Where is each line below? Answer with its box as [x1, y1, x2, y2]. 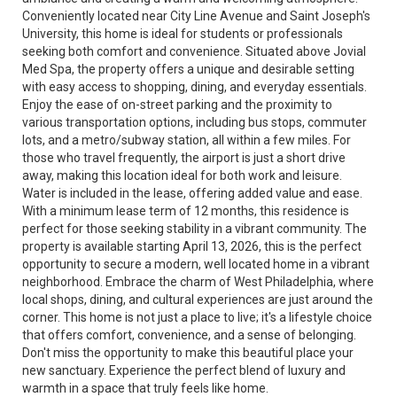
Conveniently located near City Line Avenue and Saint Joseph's [22, 9, 370, 23]
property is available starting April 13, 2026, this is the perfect [22, 239, 362, 253]
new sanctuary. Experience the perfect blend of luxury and [22, 363, 346, 378]
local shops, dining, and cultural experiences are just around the [22, 292, 373, 307]
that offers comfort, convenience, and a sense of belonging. [22, 328, 356, 342]
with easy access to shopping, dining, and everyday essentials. [22, 80, 367, 94]
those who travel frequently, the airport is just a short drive [22, 151, 346, 165]
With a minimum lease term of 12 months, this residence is [22, 204, 349, 218]
